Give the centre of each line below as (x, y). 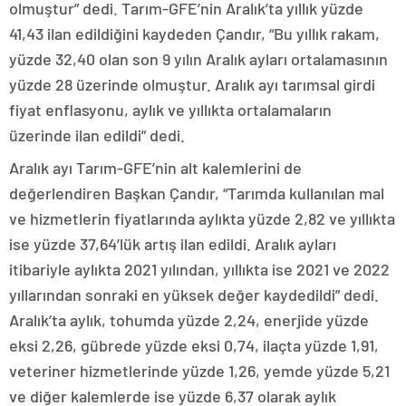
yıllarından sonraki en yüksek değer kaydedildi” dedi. (194, 295)
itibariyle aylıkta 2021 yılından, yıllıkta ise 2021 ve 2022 (199, 269)
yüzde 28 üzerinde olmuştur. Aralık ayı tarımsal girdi (192, 84)
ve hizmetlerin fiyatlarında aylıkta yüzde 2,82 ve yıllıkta (202, 218)
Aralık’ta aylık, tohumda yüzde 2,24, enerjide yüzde (189, 320)
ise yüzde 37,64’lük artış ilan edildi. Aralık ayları (173, 244)
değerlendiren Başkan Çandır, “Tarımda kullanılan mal (197, 193)
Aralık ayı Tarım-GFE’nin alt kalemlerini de (155, 168)
